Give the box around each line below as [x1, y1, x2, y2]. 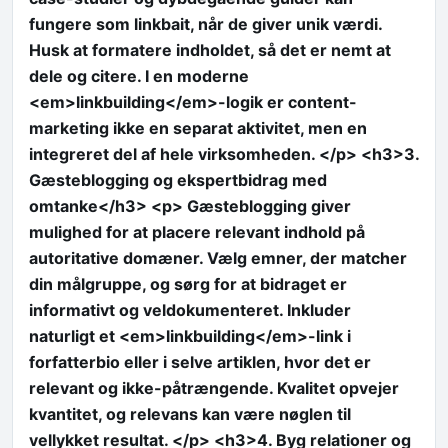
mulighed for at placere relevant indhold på [29, 221, 365, 242]
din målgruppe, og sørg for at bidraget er [29, 273, 347, 294]
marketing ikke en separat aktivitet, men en [29, 117, 367, 138]
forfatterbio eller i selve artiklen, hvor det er [29, 351, 371, 372]
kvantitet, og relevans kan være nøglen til [29, 403, 351, 424]
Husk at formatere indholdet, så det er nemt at [29, 39, 391, 60]
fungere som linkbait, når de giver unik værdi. [29, 13, 382, 34]
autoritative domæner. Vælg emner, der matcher [29, 247, 407, 268]
